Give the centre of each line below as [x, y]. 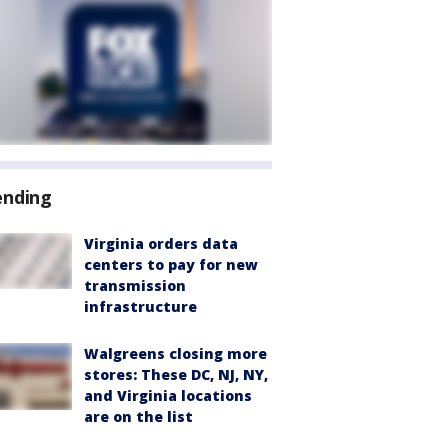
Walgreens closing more [175, 353]
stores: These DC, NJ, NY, [176, 374]
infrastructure [140, 306]
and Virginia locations [168, 395]
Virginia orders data [161, 243]
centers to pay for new [171, 264]
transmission [135, 285]
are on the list [138, 416]
